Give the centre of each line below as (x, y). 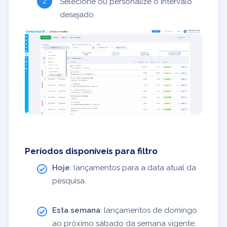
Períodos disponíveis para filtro (91, 151)
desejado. (78, 14)
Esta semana (76, 210)
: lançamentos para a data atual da (133, 168)
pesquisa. (69, 181)
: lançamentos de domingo (149, 210)
